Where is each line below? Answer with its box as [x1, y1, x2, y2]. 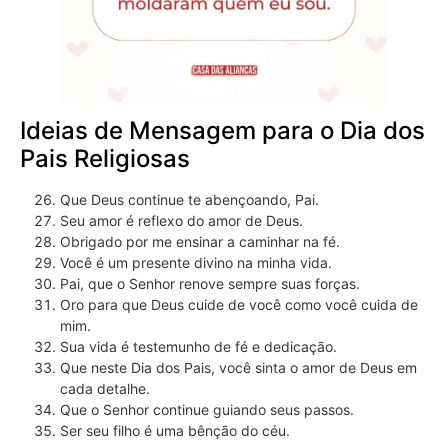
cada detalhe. [60, 380, 150, 398]
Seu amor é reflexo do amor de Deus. [60, 212, 303, 230]
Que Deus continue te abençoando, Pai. [60, 191, 319, 209]
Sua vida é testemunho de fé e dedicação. [60, 338, 337, 356]
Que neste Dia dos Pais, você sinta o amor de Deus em [60, 359, 417, 377]
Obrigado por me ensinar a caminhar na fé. [60, 233, 340, 251]
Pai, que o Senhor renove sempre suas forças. [60, 275, 360, 293]
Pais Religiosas [20, 144, 190, 174]
